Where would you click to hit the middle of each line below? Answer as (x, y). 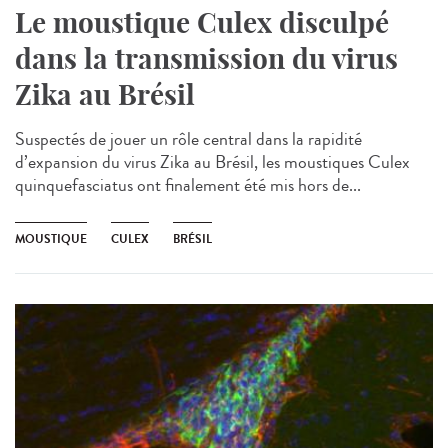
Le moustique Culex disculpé (202, 22)
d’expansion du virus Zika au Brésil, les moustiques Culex (212, 161)
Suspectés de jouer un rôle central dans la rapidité (188, 138)
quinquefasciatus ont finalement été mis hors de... (188, 184)
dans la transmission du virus (206, 58)
